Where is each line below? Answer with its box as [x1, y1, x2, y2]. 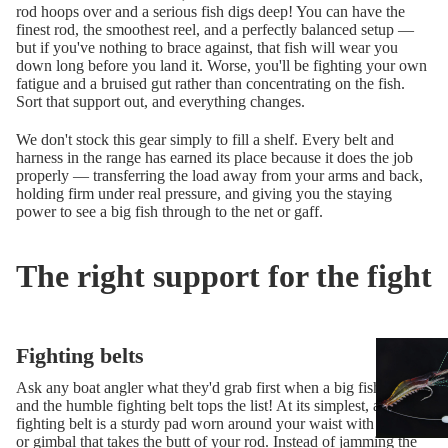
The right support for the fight [16, 257, 432, 294]
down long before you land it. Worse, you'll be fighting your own [16, 57, 427, 75]
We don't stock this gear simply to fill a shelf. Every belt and [16, 131, 394, 149]
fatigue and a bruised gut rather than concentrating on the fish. [16, 75, 405, 93]
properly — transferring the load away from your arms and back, [16, 167, 423, 185]
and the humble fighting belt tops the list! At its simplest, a [16, 397, 380, 415]
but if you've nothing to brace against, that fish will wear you [16, 39, 398, 57]
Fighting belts [16, 343, 144, 369]
